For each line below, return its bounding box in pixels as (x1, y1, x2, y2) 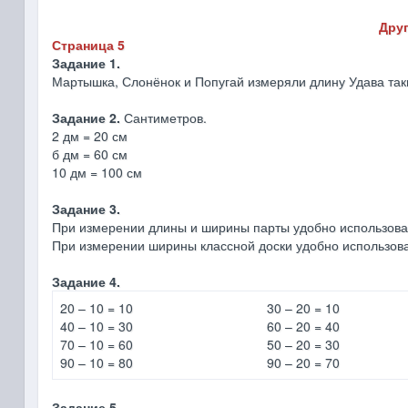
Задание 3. (51, 199, 120, 218)
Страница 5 (51, 36, 125, 54)
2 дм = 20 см (51, 127, 127, 145)
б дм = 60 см (51, 145, 127, 163)
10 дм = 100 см (51, 163, 142, 181)
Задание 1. (51, 54, 120, 72)
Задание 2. (51, 108, 120, 127)
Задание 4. (51, 272, 120, 291)
